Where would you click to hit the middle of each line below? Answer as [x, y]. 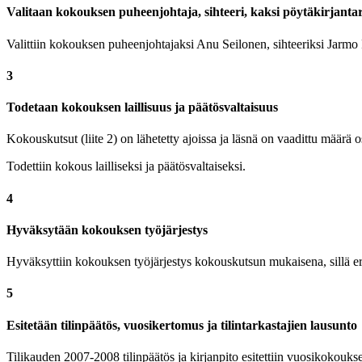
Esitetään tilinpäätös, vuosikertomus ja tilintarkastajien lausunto [182, 325]
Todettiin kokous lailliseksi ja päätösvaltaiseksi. [126, 166]
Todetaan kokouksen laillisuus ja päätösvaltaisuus [142, 107]
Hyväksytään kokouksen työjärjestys [107, 229]
